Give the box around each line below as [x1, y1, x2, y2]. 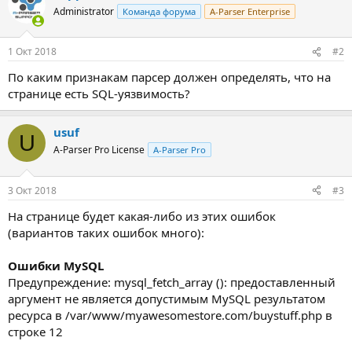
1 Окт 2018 [8, 45, 57, 58]
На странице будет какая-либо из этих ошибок [8, 207, 276, 224]
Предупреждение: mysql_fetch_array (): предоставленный [8, 273, 335, 290]
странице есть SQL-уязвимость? [8, 86, 190, 101]
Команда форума [123, 5, 196, 17]
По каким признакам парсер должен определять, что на [8, 69, 331, 85]
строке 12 [8, 323, 63, 339]
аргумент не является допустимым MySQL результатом [8, 290, 325, 306]
